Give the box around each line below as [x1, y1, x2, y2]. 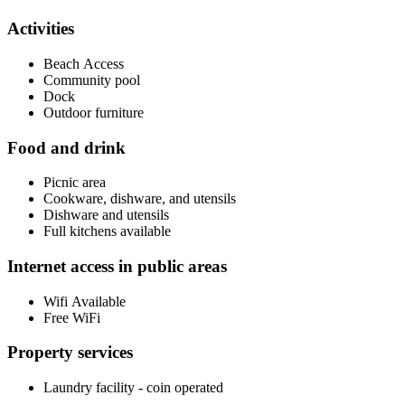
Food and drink [7, 137, 126, 157]
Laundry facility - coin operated [43, 380, 223, 396]
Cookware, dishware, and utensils [43, 191, 236, 207]
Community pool [43, 71, 140, 88]
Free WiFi [43, 309, 100, 325]
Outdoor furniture [43, 104, 144, 120]
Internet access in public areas [7, 256, 227, 276]
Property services [7, 343, 133, 363]
